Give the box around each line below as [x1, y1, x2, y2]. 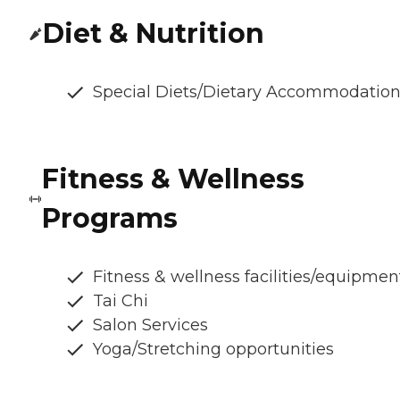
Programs [42, 202, 179, 236]
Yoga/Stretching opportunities [93, 339, 334, 360]
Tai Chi [93, 291, 148, 312]
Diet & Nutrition [43, 17, 264, 51]
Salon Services [93, 315, 208, 336]
